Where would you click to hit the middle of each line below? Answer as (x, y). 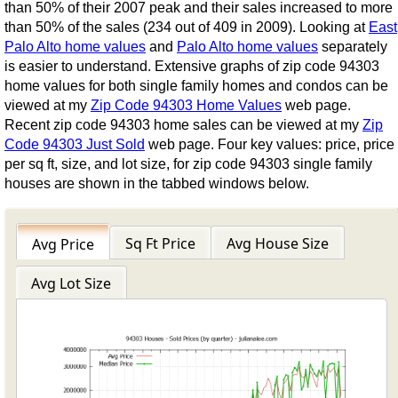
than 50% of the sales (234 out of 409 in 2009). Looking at (186, 28)
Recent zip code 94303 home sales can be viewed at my (183, 125)
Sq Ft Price (160, 244)
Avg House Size (277, 244)
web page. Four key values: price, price (269, 145)
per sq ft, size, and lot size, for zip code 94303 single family (188, 164)
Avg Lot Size (71, 284)
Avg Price (63, 245)
